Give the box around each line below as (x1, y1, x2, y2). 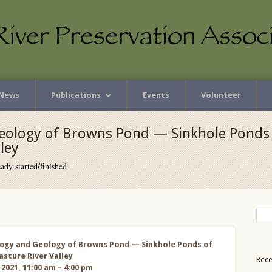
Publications (51, 90, 101, 100)
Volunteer (201, 90, 241, 100)
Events (143, 90, 169, 100)
